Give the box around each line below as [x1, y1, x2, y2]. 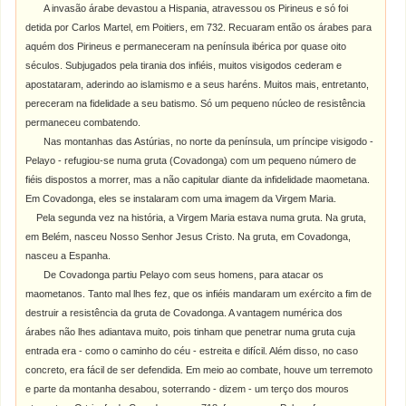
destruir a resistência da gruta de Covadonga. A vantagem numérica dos [25, 307, 343, 318]
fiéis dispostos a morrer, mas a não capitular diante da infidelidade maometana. [25, 174, 371, 185]
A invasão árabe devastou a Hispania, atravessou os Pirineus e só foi [43, 3, 349, 14]
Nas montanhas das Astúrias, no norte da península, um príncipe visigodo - [43, 136, 374, 147]
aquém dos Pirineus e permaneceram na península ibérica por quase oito [25, 41, 347, 52]
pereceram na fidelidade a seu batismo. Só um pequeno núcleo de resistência [25, 98, 366, 109]
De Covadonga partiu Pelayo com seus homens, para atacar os [43, 269, 324, 280]
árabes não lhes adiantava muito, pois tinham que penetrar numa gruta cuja [25, 326, 356, 337]
